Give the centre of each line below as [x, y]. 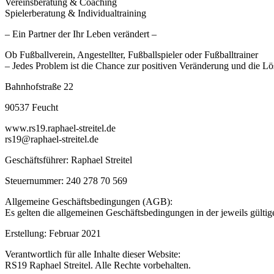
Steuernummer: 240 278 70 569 [66, 181]
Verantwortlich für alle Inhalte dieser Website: [93, 254]
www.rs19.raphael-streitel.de [60, 128]
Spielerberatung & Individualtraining [76, 13]
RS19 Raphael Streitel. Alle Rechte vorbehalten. [98, 265]
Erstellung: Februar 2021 [53, 234]
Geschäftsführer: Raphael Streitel [68, 160]
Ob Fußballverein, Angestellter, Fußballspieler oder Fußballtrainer [131, 55]
